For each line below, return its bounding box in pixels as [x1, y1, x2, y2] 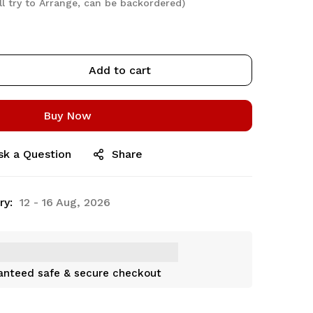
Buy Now [43, 109, 92, 122]
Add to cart [88, 64, 151, 77]
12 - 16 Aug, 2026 [20, 196, 110, 209]
